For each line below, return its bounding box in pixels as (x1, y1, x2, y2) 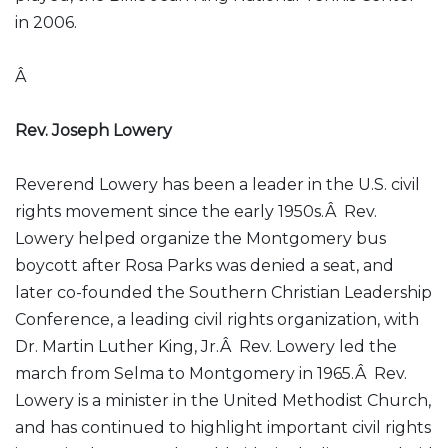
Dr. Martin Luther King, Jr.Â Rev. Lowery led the (15, 337, 397, 356)
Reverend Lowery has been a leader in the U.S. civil (15, 175, 420, 194)
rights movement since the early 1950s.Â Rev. (15, 202, 377, 221)
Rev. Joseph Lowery (15, 121, 172, 140)
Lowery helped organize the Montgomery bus (15, 229, 386, 248)
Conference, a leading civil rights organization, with (15, 310, 419, 329)
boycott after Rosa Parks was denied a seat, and (15, 256, 394, 275)
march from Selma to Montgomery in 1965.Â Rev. (15, 364, 407, 383)
